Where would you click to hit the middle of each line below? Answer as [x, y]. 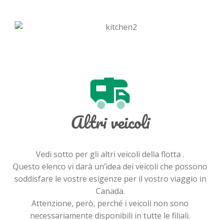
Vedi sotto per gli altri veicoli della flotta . [110, 154]
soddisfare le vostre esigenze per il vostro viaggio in [110, 179]
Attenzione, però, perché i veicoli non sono [110, 204]
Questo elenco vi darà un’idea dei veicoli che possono [110, 167]
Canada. [110, 191]
